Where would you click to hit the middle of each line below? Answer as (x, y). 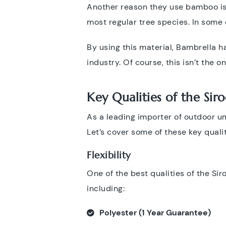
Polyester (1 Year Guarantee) (155, 213)
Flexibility (110, 155)
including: (106, 188)
